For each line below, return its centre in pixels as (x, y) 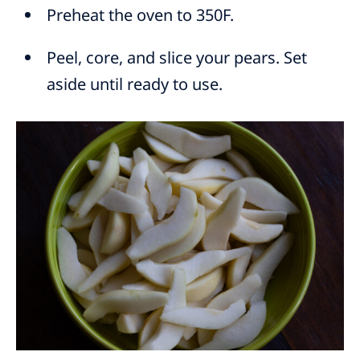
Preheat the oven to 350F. (141, 15)
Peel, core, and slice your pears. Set (177, 58)
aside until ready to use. (135, 84)
